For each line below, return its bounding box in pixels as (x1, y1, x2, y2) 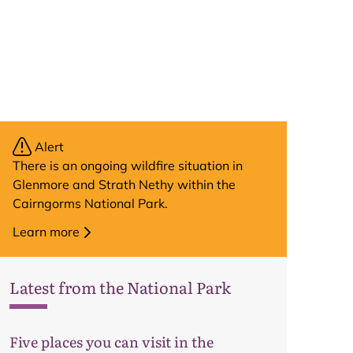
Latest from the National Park (9, 275, 231, 299)
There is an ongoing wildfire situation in (13, 158, 243, 173)
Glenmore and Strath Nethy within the (13, 176, 236, 192)
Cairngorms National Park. (13, 195, 168, 211)
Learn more (13, 224, 80, 240)
